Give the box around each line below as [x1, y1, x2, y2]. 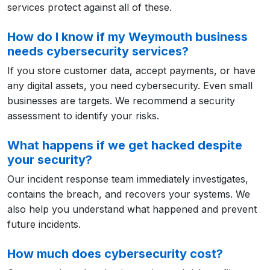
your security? [7, 152, 92, 167]
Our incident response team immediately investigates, [7, 173, 248, 185]
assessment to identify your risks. [7, 110, 159, 122]
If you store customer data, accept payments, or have [7, 64, 256, 77]
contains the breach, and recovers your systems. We [7, 188, 250, 200]
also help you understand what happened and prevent [7, 203, 257, 215]
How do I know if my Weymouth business [7, 30, 248, 44]
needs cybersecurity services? [7, 44, 189, 58]
